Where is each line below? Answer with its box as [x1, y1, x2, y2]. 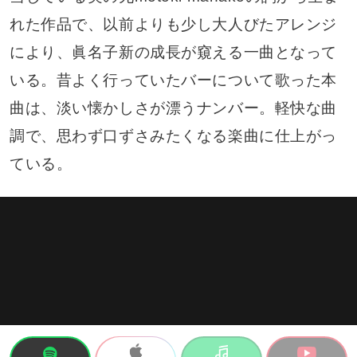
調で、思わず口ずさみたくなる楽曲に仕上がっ [9, 127, 337, 145]
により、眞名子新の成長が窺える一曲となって [9, 44, 337, 61]
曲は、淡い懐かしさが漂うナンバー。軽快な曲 [9, 100, 337, 117]
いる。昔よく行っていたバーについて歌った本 [9, 72, 337, 89]
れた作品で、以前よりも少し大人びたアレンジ [9, 16, 337, 33]
